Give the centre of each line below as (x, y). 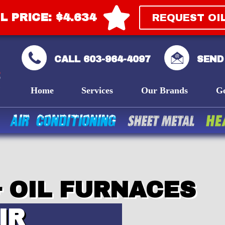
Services (97, 90)
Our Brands (165, 90)
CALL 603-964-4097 (102, 59)
